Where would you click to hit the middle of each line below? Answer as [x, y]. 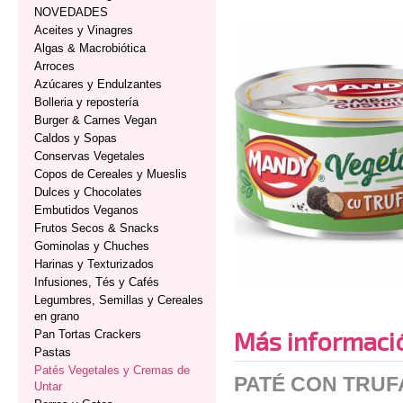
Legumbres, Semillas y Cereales [119, 300]
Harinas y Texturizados [94, 264]
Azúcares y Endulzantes [98, 84]
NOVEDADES [71, 12]
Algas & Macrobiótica [90, 48]
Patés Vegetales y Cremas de [112, 370]
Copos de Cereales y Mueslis [111, 174]
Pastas [53, 352]
